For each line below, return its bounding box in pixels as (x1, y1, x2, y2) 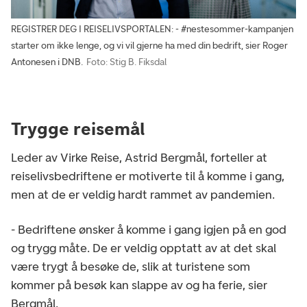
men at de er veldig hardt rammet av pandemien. (11, 187, 280, 203)
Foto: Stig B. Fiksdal (86, 56, 167, 69)
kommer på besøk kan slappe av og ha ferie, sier (11, 278, 267, 293)
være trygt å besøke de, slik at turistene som (11, 259, 250, 275)
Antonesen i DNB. (11, 56, 83, 69)
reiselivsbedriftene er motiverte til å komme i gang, (11, 169, 284, 184)
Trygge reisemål (11, 118, 145, 140)
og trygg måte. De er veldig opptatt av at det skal (11, 241, 276, 256)
